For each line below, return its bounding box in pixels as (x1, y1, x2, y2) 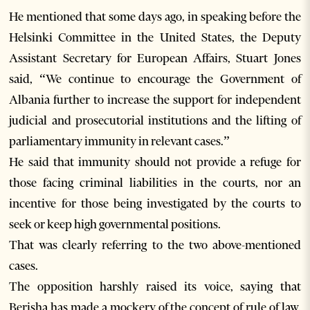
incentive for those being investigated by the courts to (9, 196, 301, 212)
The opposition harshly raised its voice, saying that (9, 279, 301, 295)
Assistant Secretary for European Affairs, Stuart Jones (9, 51, 301, 66)
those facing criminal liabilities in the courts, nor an (9, 175, 301, 191)
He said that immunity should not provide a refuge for (9, 154, 301, 170)
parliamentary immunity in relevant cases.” (9, 134, 230, 149)
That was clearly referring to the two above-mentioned (9, 237, 301, 253)
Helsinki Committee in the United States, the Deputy (9, 30, 301, 46)
